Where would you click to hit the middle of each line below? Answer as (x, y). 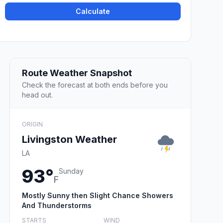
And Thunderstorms (57, 205)
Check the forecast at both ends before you (95, 85)
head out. (37, 95)
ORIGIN (32, 124)
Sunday (71, 171)
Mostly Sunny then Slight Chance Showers (98, 195)
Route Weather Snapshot (77, 73)
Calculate (93, 11)
